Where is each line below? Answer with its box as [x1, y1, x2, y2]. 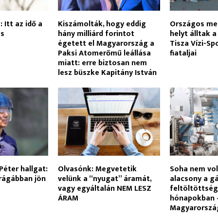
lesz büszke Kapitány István [57, 66, 157, 79]
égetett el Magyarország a [57, 36, 154, 50]
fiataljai [170, 46, 197, 60]
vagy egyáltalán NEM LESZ [57, 182, 151, 195]
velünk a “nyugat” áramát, [57, 172, 151, 185]
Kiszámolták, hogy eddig [57, 17, 146, 31]
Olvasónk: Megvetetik [57, 162, 137, 176]
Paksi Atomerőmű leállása [57, 46, 151, 60]
